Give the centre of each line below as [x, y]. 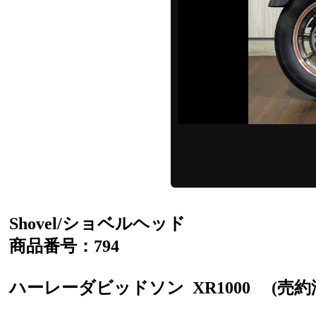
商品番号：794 [64, 246]
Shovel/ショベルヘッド [97, 223]
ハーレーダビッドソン [101, 287]
